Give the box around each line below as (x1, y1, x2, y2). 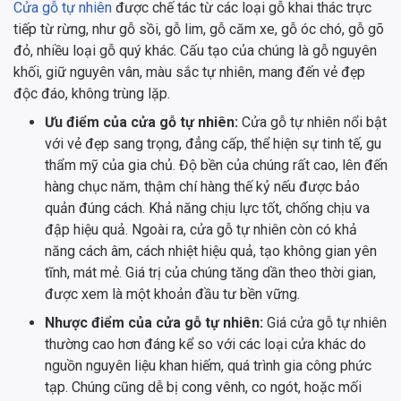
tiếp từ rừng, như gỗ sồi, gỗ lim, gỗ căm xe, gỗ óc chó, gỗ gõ (13, 20, 384, 38)
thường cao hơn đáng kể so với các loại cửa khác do (45, 335, 366, 353)
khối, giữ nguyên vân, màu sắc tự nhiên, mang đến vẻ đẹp (13, 63, 365, 81)
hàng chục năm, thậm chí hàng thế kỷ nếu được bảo (45, 177, 360, 195)
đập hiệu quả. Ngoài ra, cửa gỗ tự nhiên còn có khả (45, 220, 357, 238)
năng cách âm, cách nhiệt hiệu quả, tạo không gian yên (45, 242, 377, 260)
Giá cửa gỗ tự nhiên (267, 313, 387, 331)
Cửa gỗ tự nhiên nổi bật (242, 113, 387, 131)
